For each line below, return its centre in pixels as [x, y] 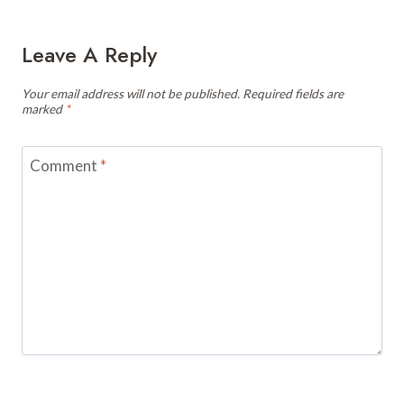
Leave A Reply [89, 54]
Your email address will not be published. [131, 93]
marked [43, 109]
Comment [64, 166]
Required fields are [293, 93]
